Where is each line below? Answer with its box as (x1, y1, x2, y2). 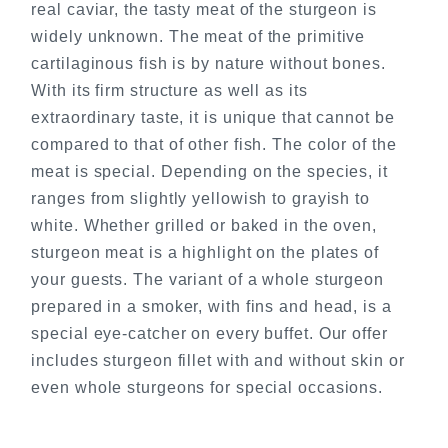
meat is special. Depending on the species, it (31, 163, 388, 181)
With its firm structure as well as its (31, 82, 308, 100)
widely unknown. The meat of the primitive (31, 28, 366, 46)
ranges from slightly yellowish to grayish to (31, 190, 370, 208)
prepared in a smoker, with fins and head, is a (31, 298, 392, 316)
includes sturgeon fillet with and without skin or (31, 352, 405, 370)
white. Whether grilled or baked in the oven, (31, 217, 377, 235)
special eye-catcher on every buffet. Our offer (31, 325, 388, 343)
